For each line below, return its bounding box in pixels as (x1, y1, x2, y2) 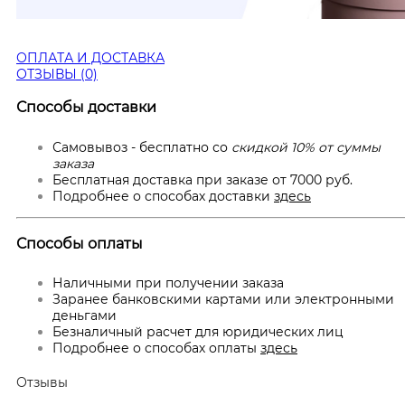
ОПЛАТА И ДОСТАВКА (16, 49, 165, 66)
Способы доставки (16, 98, 156, 116)
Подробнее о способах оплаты (52, 340, 260, 357)
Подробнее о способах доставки (52, 187, 274, 204)
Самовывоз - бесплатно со (52, 138, 231, 155)
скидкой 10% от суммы (231, 138, 381, 155)
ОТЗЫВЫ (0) (16, 65, 98, 82)
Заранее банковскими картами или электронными (52, 291, 394, 308)
